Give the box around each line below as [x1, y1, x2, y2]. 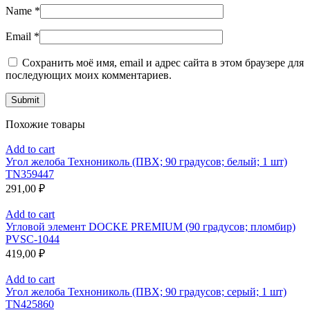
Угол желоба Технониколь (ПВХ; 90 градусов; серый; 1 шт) [6, 286, 286, 298]
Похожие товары [6, 118, 85, 131]
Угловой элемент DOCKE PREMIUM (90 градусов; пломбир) [6, 221, 295, 233]
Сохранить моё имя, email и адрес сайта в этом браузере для [22, 57, 304, 69]
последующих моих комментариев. [6, 69, 172, 82]
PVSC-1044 [6, 233, 60, 246]
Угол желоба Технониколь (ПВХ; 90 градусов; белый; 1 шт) [6, 156, 287, 168]
